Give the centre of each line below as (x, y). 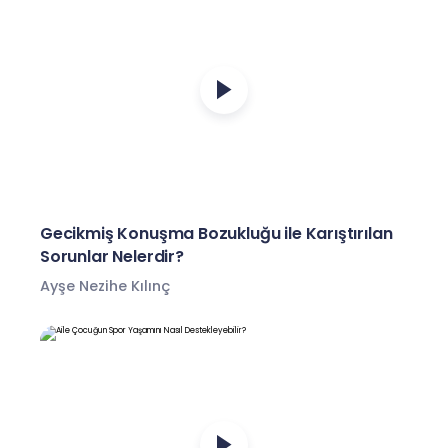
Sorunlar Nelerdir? (112, 256)
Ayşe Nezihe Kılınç (105, 285)
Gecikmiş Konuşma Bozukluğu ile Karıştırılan (216, 233)
